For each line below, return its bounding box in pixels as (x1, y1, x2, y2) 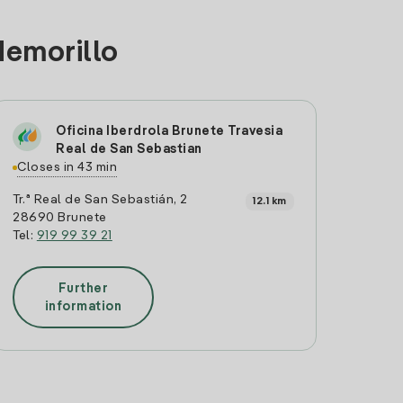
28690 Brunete (13, 211, 107, 224)
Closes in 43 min (17, 161, 118, 174)
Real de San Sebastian (56, 143, 202, 156)
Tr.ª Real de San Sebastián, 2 (13, 193, 188, 206)
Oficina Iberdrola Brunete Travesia (56, 125, 283, 138)
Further (58, 282, 109, 295)
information (44, 300, 122, 313)
